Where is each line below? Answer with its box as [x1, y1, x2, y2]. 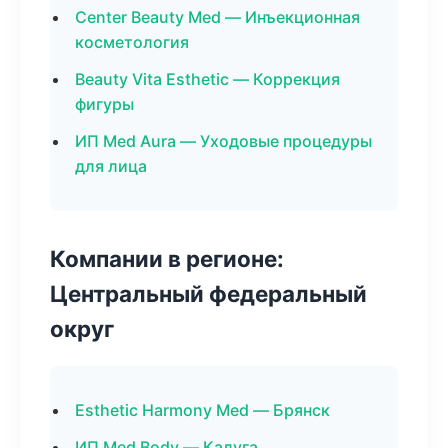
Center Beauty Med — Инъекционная [75, 7, 360, 27]
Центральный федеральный [50, 280, 367, 307]
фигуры [75, 94, 134, 114]
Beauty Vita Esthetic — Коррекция [75, 69, 340, 89]
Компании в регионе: [50, 245, 284, 272]
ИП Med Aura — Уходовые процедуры [75, 131, 372, 151]
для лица [75, 156, 147, 176]
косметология [75, 32, 189, 52]
